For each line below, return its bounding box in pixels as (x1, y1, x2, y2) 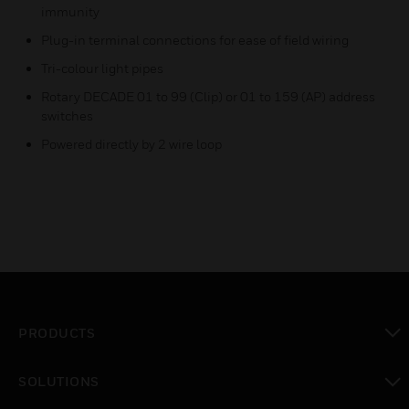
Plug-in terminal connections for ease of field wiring (41, 32, 349, 47)
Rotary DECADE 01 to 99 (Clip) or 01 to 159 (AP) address (41, 89, 375, 104)
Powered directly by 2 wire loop (41, 136, 222, 152)
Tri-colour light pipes (41, 60, 163, 76)
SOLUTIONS (18, 373, 100, 390)
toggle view (17, 358, 94, 377)
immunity (41, 4, 100, 19)
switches (41, 108, 93, 123)
